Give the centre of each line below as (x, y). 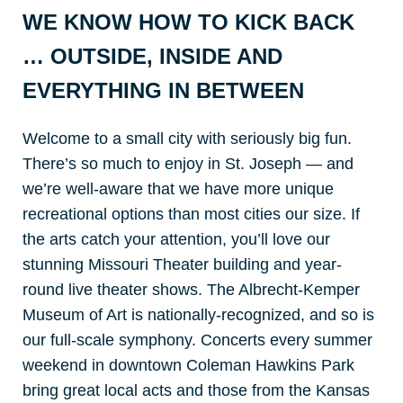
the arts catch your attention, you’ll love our (176, 239)
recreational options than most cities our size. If (191, 214)
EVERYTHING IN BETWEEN (163, 91)
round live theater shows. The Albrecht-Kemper (191, 290)
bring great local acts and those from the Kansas (196, 390)
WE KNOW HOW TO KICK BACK (188, 22)
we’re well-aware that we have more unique (178, 189)
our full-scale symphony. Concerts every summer (197, 340)
